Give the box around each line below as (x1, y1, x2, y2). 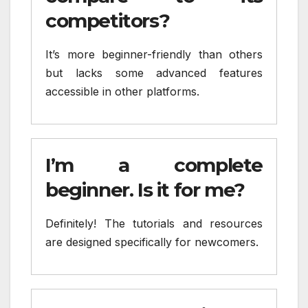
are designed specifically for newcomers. (45, 234, 258, 249)
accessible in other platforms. (45, 85, 199, 99)
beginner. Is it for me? (45, 177, 245, 201)
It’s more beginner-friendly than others (45, 47, 263, 62)
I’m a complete (45, 153, 263, 177)
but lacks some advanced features (45, 66, 263, 80)
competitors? (45, 9, 170, 33)
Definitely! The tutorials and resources (45, 216, 263, 230)
